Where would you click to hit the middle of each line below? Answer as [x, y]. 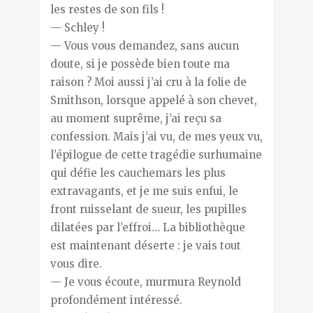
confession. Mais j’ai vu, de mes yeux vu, [156, 136]
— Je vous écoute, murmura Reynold [145, 282]
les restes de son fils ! [107, 9]
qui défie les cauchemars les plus [138, 173]
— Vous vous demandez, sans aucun [144, 45]
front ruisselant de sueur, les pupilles [148, 209]
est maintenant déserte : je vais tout [145, 245]
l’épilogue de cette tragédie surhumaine [156, 154]
